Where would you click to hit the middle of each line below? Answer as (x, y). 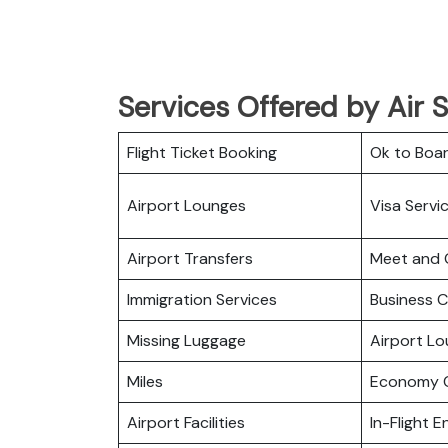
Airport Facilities (186, 422)
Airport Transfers (190, 258)
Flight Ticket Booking (202, 152)
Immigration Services (202, 299)
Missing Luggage (186, 340)
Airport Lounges (186, 205)
